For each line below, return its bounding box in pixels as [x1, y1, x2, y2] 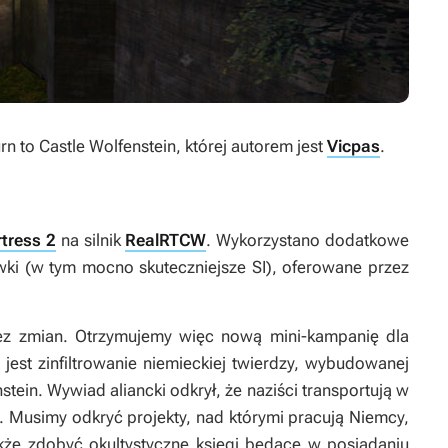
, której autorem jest [176, 136, 327, 156]
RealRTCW [125, 230, 207, 250]
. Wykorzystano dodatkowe [206, 230, 410, 250]
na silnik [55, 230, 126, 250]
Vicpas [327, 136, 380, 156]
